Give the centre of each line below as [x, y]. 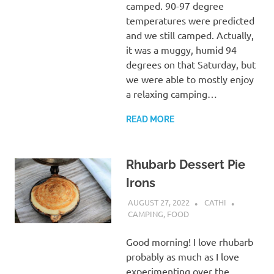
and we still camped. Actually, [190, 35]
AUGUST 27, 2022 [158, 202]
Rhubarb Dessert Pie [185, 165]
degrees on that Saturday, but [191, 65]
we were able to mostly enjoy [190, 79]
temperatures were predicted [190, 20]
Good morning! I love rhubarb [189, 242]
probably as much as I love [182, 257]
